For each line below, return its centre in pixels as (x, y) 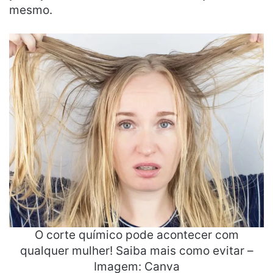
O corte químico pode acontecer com (136, 235)
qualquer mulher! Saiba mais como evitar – (136, 250)
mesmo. (31, 10)
